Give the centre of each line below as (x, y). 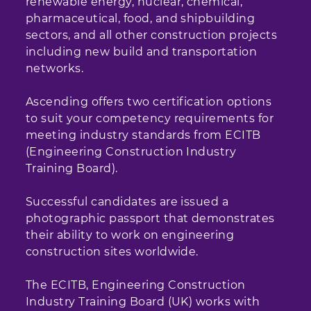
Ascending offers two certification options (149, 102)
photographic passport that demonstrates (150, 218)
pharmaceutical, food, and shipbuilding (141, 18)
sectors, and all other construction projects (152, 35)
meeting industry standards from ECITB (143, 135)
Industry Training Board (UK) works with (143, 302)
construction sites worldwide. (112, 252)
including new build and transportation (142, 52)
